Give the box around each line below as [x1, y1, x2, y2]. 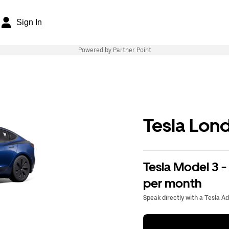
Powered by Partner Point [78, 47, 151, 54]
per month [143, 176, 202, 191]
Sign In [16, 18, 42, 27]
